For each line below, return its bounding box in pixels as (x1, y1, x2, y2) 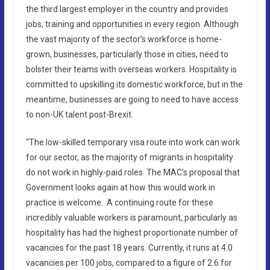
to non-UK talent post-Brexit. (25, 109, 133, 119)
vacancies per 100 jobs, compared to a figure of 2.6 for (25, 257, 232, 268)
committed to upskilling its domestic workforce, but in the (25, 79, 243, 89)
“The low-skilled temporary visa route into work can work (25, 137, 240, 147)
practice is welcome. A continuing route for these (25, 197, 213, 207)
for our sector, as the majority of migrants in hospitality (25, 152, 233, 162)
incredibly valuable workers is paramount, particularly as (25, 212, 237, 222)
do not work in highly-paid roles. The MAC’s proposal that (25, 167, 240, 177)
